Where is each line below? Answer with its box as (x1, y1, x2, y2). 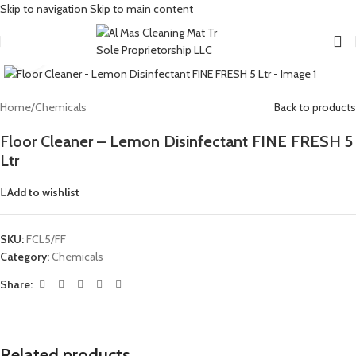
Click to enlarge (47, 46, 118, 59)
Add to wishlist (7, 184, 79, 199)
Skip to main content (90, 2, 193, 16)
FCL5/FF (26, 232, 66, 246)
